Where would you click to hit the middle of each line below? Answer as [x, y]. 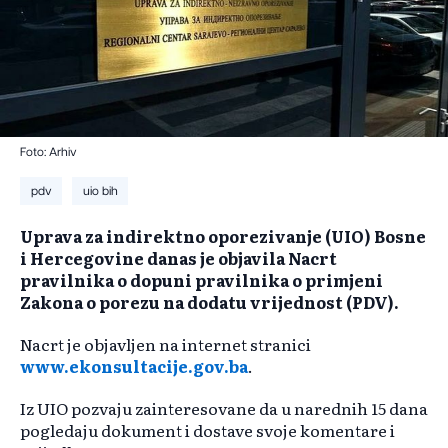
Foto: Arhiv [48, 152]
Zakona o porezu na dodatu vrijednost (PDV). [209, 302]
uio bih [100, 191]
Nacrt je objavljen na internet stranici [165, 344]
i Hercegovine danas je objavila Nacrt [178, 258]
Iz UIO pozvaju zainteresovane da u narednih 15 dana [224, 408]
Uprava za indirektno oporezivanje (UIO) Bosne [223, 236]
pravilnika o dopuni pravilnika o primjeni [201, 280]
